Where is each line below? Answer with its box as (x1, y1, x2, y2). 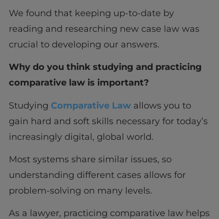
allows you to (131, 100, 191, 111)
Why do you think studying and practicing (8, 62, 202, 73)
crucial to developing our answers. (8, 39, 162, 50)
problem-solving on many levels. (8, 185, 157, 197)
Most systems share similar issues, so (8, 154, 172, 165)
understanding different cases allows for (8, 170, 186, 181)
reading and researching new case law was (8, 23, 199, 34)
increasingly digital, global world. (8, 131, 156, 142)
